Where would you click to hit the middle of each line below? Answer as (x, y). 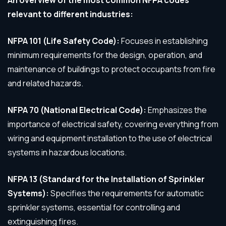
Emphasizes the (177, 110)
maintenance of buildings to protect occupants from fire (111, 69)
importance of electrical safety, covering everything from (113, 124)
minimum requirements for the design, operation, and (105, 55)
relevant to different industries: (70, 14)
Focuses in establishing (164, 41)
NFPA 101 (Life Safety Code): (64, 41)
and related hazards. (45, 83)
